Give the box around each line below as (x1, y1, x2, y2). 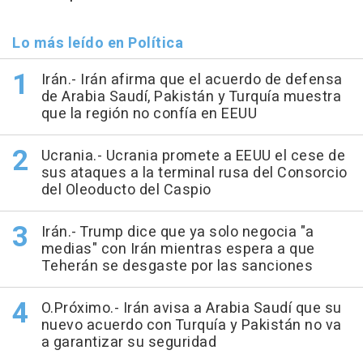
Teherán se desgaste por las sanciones (41, 255, 313, 278)
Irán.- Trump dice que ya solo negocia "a (41, 221, 314, 244)
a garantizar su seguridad (41, 331, 216, 354)
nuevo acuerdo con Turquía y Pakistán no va (41, 314, 342, 337)
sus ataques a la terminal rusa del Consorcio (41, 162, 348, 185)
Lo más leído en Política (12, 32, 183, 55)
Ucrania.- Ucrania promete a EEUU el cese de (41, 145, 345, 168)
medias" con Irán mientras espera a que (41, 238, 315, 261)
